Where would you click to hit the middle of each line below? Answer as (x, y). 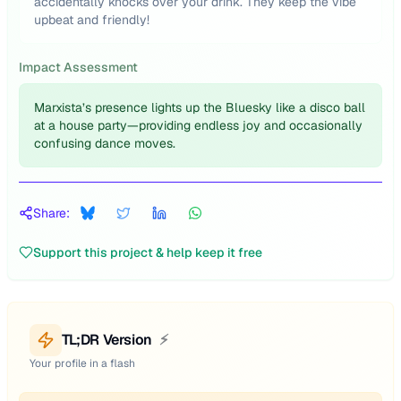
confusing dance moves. (105, 143)
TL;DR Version (107, 340)
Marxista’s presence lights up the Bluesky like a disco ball (200, 107)
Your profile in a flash (82, 363)
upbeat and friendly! (92, 20)
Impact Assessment (78, 67)
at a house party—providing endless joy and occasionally (198, 125)
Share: (51, 213)
